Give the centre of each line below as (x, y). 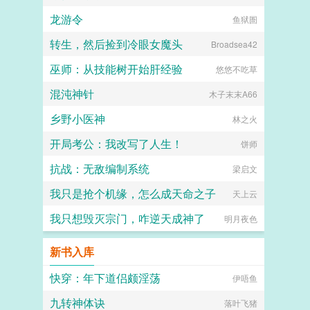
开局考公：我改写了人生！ (116, 144)
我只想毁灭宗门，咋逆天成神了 (127, 218)
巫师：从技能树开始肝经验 (116, 69)
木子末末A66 (233, 94)
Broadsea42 (234, 44)
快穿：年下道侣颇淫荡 (105, 278)
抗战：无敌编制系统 (100, 168)
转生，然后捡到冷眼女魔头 (116, 44)
